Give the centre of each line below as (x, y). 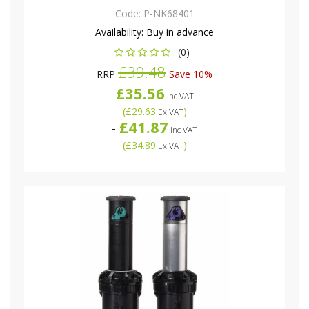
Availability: (119, 32)
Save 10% (189, 74)
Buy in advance (179, 32)
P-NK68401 (169, 13)
